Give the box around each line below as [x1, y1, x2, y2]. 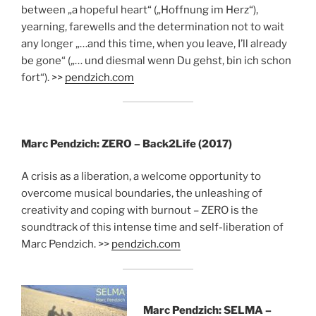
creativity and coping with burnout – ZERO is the [21, 204, 258, 217]
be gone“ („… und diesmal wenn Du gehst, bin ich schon [21, 54, 291, 67]
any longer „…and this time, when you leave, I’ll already [21, 37, 287, 50]
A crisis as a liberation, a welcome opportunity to [21, 170, 261, 183]
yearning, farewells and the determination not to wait [21, 20, 284, 33]
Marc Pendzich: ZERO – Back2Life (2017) [21, 137, 232, 150]
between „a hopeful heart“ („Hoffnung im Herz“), [21, 3, 258, 16]
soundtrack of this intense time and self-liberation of [21, 221, 284, 233]
